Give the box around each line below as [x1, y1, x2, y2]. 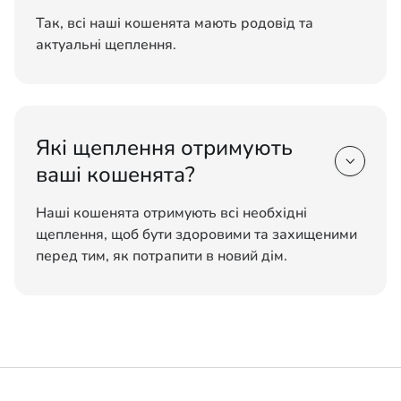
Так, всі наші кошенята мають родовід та [36, 13, 313, 33]
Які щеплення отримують [36, 133, 293, 162]
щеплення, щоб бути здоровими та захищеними [36, 225, 357, 244]
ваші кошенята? [36, 160, 195, 189]
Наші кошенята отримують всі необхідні [36, 203, 307, 223]
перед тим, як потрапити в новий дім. [36, 246, 287, 266]
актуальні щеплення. [36, 35, 176, 55]
